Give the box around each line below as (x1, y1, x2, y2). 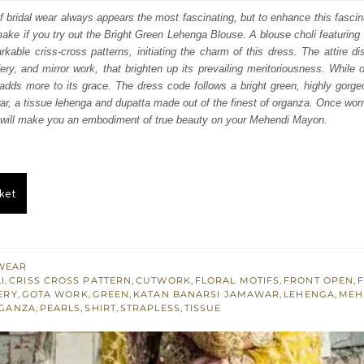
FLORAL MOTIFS (194, 275, 280, 287)
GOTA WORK (21, 288, 89, 301)
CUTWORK (136, 275, 191, 287)
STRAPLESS (119, 302, 180, 314)
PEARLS (39, 302, 81, 314)
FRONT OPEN (284, 275, 354, 287)
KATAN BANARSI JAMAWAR (133, 288, 280, 301)
